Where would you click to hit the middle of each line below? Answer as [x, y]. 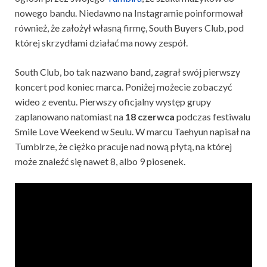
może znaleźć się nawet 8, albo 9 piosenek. [100, 162]
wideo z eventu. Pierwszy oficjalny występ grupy [113, 102]
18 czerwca [150, 117]
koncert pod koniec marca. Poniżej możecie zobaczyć [123, 87]
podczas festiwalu [212, 117]
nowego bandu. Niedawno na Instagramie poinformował [129, 13]
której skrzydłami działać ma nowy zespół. [101, 43]
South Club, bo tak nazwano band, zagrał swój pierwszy [128, 72]
